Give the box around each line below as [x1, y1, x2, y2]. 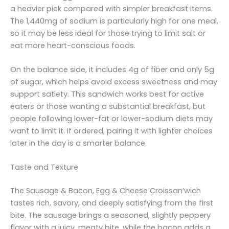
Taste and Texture [10, 162, 78, 173]
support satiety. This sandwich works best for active [10, 88, 204, 99]
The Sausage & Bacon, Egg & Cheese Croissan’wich [10, 186, 201, 196]
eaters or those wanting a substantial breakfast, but [10, 101, 205, 111]
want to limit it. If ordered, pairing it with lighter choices [10, 125, 213, 136]
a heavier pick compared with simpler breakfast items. [10, 3, 213, 14]
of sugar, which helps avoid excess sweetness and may [10, 76, 217, 87]
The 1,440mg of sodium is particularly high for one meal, [10, 15, 218, 26]
